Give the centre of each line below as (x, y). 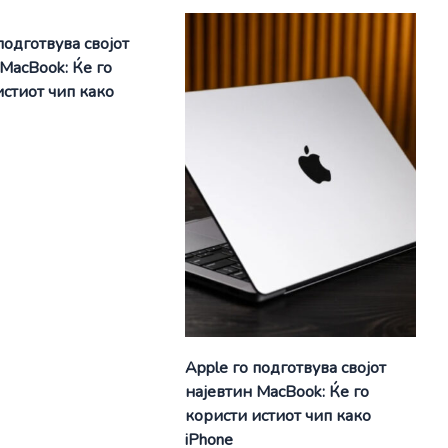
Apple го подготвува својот (285, 368)
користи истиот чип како (277, 416)
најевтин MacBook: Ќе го (276, 392)
